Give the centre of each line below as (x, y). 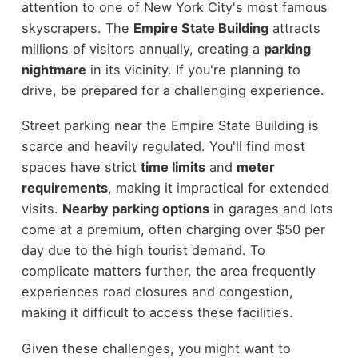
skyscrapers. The (77, 28)
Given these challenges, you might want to (156, 348)
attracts (294, 28)
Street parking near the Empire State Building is (170, 126)
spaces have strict (81, 167)
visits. (42, 209)
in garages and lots (271, 209)
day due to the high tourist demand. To (143, 251)
